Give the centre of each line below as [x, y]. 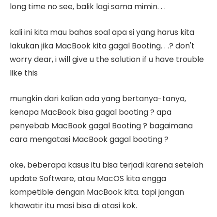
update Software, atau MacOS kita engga [88, 178]
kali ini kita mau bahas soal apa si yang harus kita [102, 32]
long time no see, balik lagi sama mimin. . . [88, 7]
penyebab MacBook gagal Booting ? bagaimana [101, 126]
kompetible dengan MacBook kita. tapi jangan [97, 192]
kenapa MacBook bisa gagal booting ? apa [91, 112]
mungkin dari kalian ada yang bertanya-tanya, [98, 99]
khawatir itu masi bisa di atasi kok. [73, 206]
